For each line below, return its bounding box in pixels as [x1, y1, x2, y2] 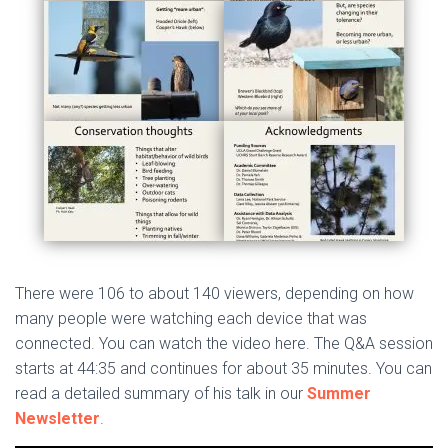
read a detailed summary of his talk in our [15, 384, 307, 404]
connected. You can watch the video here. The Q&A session [15, 334, 433, 354]
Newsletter [15, 409, 100, 429]
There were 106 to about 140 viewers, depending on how [15, 284, 414, 304]
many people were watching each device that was [15, 309, 367, 329]
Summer [307, 384, 371, 404]
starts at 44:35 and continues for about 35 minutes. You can [15, 359, 432, 379]
